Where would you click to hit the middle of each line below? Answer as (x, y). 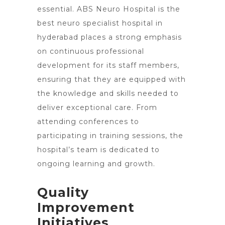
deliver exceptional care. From (97, 107)
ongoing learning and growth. (96, 164)
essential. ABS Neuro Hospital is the (109, 9)
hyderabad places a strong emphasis (109, 37)
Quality (63, 192)
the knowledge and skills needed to (108, 93)
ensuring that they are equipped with (111, 79)
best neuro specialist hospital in (100, 23)
